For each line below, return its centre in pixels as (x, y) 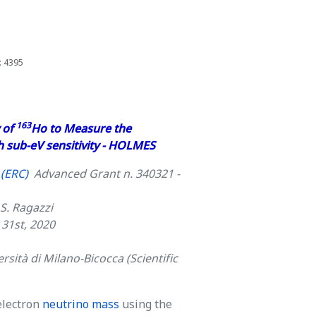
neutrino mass (81, 304)
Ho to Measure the (81, 128)
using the (146, 304)
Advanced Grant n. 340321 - (104, 173)
